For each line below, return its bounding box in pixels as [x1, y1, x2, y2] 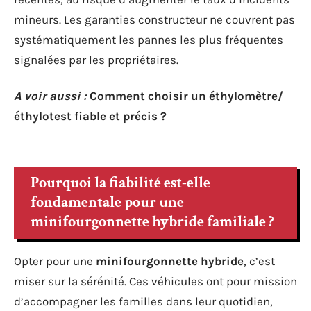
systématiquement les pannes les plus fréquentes [14, 33, 283, 47]
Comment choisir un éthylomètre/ [90, 88, 283, 103]
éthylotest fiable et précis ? [14, 108, 167, 123]
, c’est [244, 254, 275, 268]
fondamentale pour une [31, 192, 184, 212]
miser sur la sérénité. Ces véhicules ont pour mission [14, 274, 297, 288]
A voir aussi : [14, 88, 87, 103]
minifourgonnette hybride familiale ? [31, 212, 274, 232]
